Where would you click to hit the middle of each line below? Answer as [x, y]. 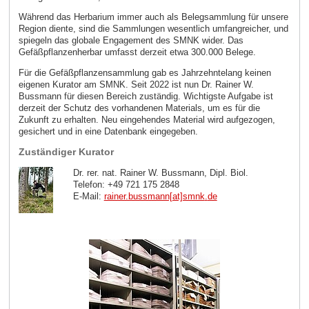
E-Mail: [88, 196]
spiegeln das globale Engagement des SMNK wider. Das [131, 41]
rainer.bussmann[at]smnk [154, 196]
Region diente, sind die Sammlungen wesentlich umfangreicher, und [153, 29]
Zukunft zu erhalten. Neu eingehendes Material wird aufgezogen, [147, 120]
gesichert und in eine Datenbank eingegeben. [108, 132]
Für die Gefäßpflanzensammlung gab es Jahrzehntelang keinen [144, 73]
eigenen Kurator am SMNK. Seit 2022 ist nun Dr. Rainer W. [136, 85]
